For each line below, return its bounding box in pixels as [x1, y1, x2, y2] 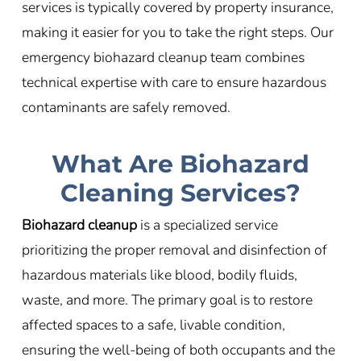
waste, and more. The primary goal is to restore [21, 290, 313, 310]
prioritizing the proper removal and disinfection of [21, 240, 327, 260]
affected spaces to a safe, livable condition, [21, 315, 285, 335]
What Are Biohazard [51, 149, 309, 180]
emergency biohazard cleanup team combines [21, 47, 305, 67]
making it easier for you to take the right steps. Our [21, 22, 334, 42]
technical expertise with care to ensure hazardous [21, 72, 326, 92]
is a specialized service [139, 215, 278, 235]
